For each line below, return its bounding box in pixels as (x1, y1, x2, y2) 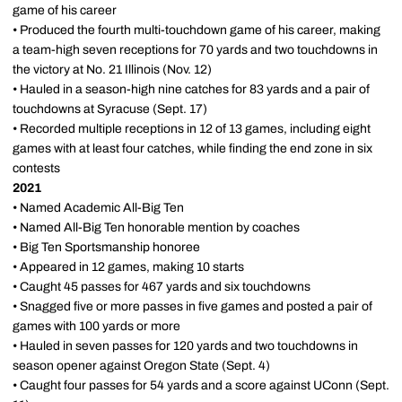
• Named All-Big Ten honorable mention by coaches (13, 221, 300, 234)
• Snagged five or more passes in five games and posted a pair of (13, 300, 372, 313)
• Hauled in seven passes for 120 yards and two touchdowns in (13, 339, 358, 353)
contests (13, 162, 60, 175)
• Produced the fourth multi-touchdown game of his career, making (13, 23, 380, 37)
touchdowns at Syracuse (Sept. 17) (13, 102, 207, 116)
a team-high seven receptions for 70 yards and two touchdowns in (13, 43, 378, 57)
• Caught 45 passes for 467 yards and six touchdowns (13, 280, 310, 293)
